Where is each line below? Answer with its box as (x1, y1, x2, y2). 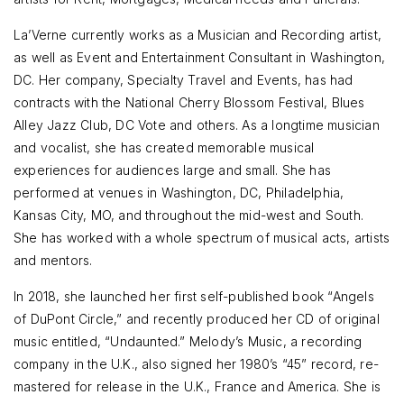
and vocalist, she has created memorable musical (14, 140, 315, 156)
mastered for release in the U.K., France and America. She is (14, 379, 381, 395)
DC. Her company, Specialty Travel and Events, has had (14, 72, 353, 88)
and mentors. (14, 252, 93, 269)
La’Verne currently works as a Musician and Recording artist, (14, 27, 382, 43)
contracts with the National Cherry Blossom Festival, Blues (14, 95, 365, 111)
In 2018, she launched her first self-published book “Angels (14, 289, 374, 305)
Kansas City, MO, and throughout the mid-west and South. (14, 207, 364, 224)
